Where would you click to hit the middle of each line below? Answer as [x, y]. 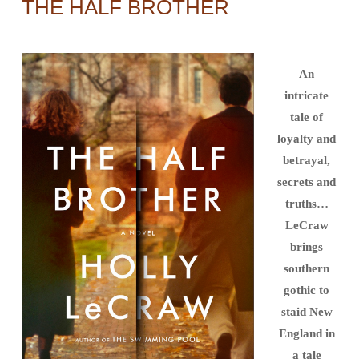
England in [307, 333]
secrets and [307, 182]
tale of [307, 117]
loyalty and [307, 138]
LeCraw [307, 225]
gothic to [307, 290]
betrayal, [307, 160]
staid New [307, 311]
